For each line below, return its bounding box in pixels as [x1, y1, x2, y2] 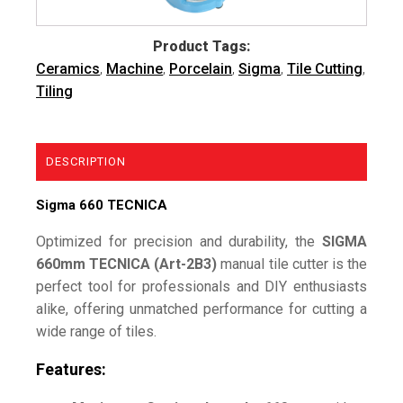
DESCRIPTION [46, 154, 126, 168]
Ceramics [36, 59, 100, 77]
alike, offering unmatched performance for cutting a [36, 300, 367, 318]
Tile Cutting [287, 59, 363, 77]
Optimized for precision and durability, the [36, 232, 322, 250]
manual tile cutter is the [220, 255, 368, 273]
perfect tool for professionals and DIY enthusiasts [36, 277, 367, 295]
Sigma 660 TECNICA [36, 196, 167, 213]
